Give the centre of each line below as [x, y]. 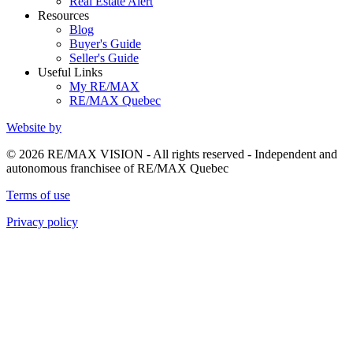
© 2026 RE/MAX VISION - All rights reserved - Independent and [172, 154]
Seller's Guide [104, 58]
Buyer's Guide [105, 43]
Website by [34, 127]
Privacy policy [42, 221]
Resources [63, 15]
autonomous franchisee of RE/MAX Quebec [117, 168]
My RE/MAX [104, 86]
